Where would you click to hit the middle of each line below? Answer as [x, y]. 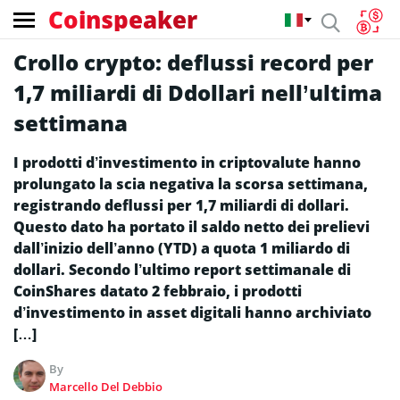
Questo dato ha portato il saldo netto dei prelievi [192, 227]
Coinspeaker [123, 19]
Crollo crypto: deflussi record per [193, 62]
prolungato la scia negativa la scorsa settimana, [191, 184]
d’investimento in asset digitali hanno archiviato [192, 312]
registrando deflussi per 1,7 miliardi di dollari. [181, 205]
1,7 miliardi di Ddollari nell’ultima [198, 92]
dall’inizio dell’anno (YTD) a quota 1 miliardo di [182, 248]
